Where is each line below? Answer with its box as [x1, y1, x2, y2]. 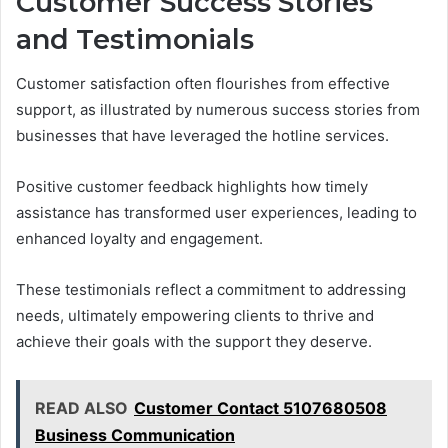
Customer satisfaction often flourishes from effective [16, 74, 390, 94]
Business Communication [35, 425, 235, 446]
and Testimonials [16, 22, 254, 56]
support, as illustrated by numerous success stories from [16, 100, 420, 120]
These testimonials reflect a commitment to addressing [16, 280, 406, 300]
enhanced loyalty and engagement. [16, 229, 263, 249]
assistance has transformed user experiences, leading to [16, 203, 417, 223]
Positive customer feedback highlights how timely [16, 177, 368, 197]
